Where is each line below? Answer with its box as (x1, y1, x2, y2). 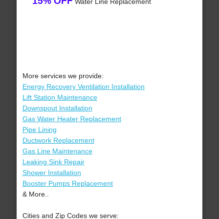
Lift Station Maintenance (22, 93, 97, 102)
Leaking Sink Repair (22, 158, 85, 166)
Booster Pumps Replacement (22, 179, 113, 188)
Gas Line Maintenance (22, 147, 92, 155)
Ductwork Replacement (22, 136, 94, 145)
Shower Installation (22, 169, 81, 177)
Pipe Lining (22, 126, 57, 134)
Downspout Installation (22, 104, 92, 112)
